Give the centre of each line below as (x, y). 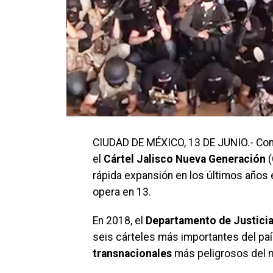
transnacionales (132, 253)
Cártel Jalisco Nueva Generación (183, 159)
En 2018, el (119, 221)
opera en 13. (122, 192)
